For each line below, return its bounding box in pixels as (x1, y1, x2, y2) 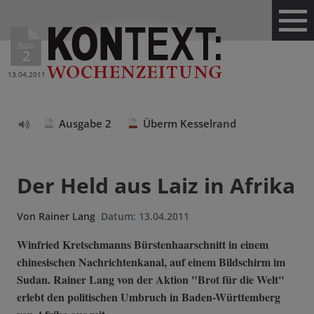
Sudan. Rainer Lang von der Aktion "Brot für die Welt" (17, 271, 285, 288)
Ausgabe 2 (59, 116, 112, 130)
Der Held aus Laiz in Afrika (17, 171, 295, 200)
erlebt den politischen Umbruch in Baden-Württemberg (17, 289, 280, 306)
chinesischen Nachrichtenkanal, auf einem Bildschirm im (17, 254, 285, 271)
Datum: (101, 210, 139, 224)
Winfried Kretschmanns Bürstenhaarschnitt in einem (17, 236, 268, 253)
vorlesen (17, 147, 57, 161)
